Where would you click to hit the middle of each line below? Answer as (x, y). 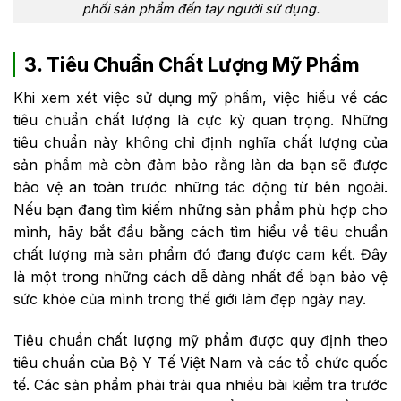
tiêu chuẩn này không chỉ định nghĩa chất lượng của (200, 143)
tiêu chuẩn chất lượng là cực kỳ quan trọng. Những (200, 120)
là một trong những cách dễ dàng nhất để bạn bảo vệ (200, 277)
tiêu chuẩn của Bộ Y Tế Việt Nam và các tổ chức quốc (200, 363)
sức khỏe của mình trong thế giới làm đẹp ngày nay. (190, 299)
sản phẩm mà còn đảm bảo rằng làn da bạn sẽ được (200, 165)
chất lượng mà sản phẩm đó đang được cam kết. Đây (200, 255)
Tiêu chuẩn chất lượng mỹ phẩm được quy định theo (200, 341)
